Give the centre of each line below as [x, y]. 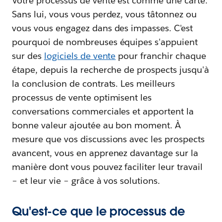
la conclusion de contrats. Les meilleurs [94, 83]
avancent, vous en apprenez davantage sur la [105, 153]
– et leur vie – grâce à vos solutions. [86, 180]
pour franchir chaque [161, 55]
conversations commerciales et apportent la [103, 111]
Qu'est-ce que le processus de [99, 211]
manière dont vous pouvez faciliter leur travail [107, 166]
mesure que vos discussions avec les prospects [109, 139]
